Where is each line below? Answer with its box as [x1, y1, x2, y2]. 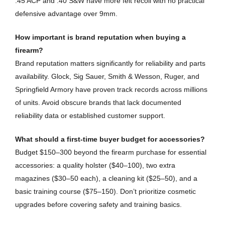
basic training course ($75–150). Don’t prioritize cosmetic [15, 187, 196, 196]
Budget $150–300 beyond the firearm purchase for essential [15, 148, 206, 157]
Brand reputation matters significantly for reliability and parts [15, 59, 205, 68]
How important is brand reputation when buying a [15, 33, 186, 42]
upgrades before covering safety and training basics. [15, 200, 182, 209]
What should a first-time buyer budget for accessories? [15, 135, 205, 144]
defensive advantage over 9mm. [15, 10, 118, 18]
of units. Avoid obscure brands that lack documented [15, 98, 181, 107]
